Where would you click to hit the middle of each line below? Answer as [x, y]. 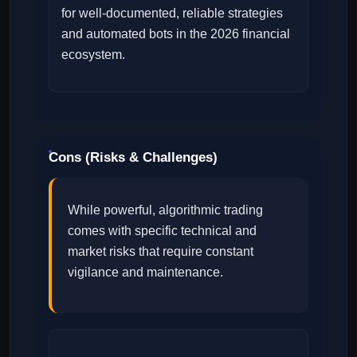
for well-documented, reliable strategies [172, 13]
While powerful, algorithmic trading [165, 210]
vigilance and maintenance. [145, 272]
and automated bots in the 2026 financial [176, 33]
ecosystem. [93, 54]
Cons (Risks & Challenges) [133, 157]
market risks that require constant [161, 251]
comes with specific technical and [162, 230]
